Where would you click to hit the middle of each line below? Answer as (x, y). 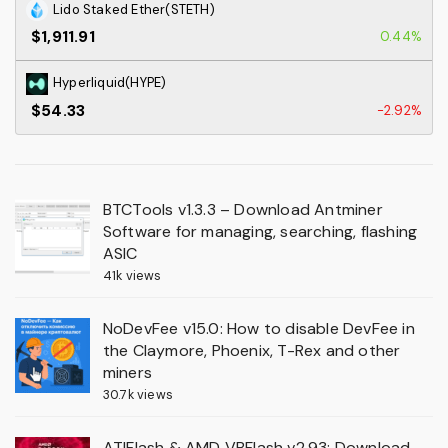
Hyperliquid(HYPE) (110, 83)
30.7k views (137, 394)
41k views (132, 275)
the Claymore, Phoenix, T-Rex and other (251, 350)
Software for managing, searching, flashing (260, 231)
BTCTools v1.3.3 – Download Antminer (242, 209)
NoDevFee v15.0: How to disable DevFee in (258, 328)
